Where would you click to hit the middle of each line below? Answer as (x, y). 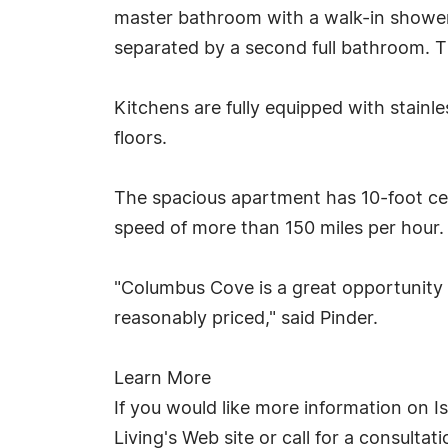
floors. (140, 139)
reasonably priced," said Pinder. (246, 319)
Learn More (162, 379)
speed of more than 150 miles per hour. (279, 229)
